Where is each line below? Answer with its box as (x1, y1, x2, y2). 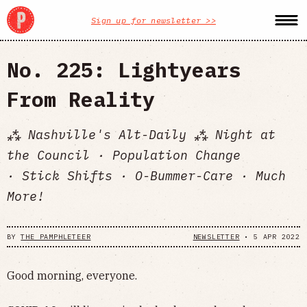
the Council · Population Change (7, 147, 241, 163)
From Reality (7, 86, 155, 112)
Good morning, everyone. (7, 269, 137, 283)
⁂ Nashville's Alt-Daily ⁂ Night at (7, 126, 275, 143)
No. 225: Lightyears (7, 56, 241, 83)
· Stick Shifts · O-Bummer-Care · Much (7, 167, 286, 184)
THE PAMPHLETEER (21, 232, 91, 241)
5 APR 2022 (254, 232, 300, 241)
